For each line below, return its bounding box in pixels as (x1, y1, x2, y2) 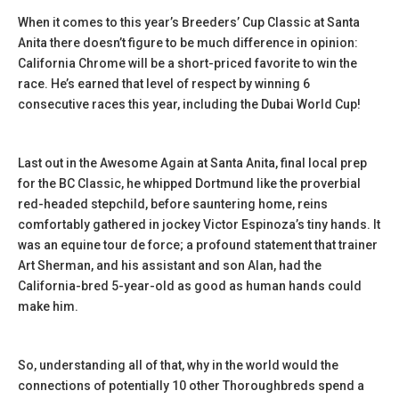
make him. (18, 299, 78, 313)
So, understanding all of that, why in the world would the (18, 358, 338, 372)
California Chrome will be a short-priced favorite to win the (18, 56, 357, 70)
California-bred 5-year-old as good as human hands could (18, 279, 362, 293)
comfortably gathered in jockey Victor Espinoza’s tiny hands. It (18, 217, 380, 232)
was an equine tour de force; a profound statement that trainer (18, 238, 378, 252)
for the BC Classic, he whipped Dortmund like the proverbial (18, 176, 361, 191)
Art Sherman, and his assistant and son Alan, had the (18, 258, 322, 273)
